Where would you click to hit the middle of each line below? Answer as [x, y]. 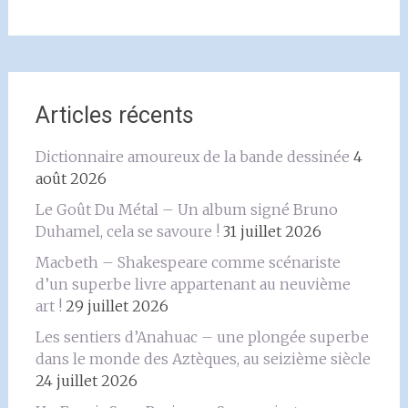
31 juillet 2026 [272, 231]
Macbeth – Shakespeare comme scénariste [188, 262]
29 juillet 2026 [117, 306]
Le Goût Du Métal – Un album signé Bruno [186, 209]
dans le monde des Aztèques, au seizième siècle [203, 359]
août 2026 [71, 178]
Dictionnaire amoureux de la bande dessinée [192, 157]
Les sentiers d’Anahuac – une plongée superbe [202, 337]
